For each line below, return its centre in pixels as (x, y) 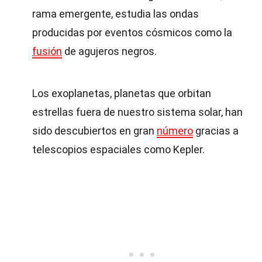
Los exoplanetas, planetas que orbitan (122, 93)
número (175, 131)
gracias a (216, 131)
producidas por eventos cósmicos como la (132, 32)
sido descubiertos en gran (94, 131)
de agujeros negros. (109, 51)
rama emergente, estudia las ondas (116, 14)
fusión (47, 51)
